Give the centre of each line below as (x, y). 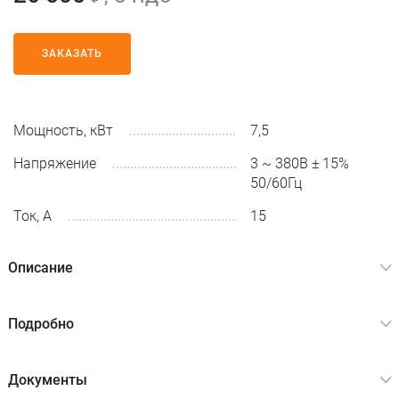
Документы (48, 380)
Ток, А (33, 216)
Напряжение (55, 163)
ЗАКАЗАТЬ (72, 53)
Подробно (41, 324)
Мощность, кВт (63, 130)
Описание (41, 268)
